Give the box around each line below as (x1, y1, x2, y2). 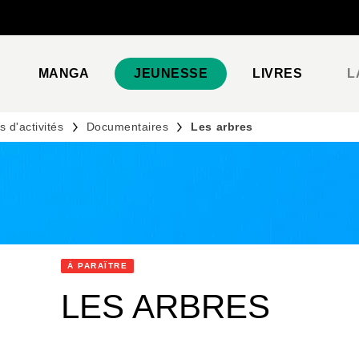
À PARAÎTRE (67, 260, 127, 270)
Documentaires (86, 120, 169, 133)
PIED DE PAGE (30, 21, 113, 34)
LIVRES (252, 67, 303, 80)
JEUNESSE (134, 67, 208, 80)
